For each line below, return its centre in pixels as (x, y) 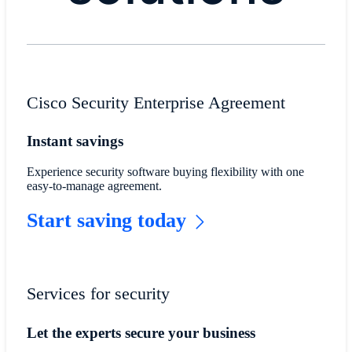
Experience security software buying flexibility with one (165, 172)
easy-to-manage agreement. (94, 186)
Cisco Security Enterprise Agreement (156, 102)
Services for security (98, 294)
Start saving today (106, 221)
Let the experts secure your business (141, 332)
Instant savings (75, 141)
